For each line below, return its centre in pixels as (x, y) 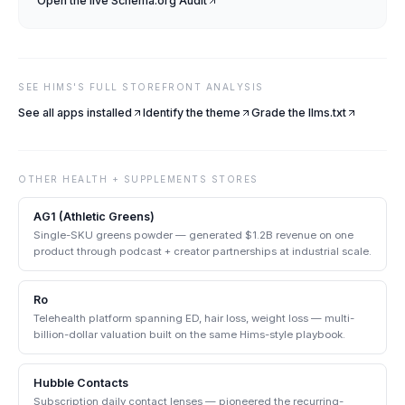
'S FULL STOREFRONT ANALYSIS (169, 87)
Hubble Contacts (81, 383)
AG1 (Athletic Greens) (94, 217)
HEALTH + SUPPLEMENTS (135, 179)
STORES (233, 179)
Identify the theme (192, 113)
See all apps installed (75, 113)
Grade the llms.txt (299, 113)
